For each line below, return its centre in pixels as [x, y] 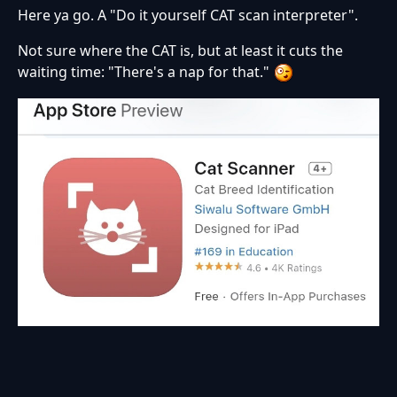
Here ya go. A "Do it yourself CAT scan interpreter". [190, 16]
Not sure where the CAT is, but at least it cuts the [180, 51]
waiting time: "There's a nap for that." [145, 72]
